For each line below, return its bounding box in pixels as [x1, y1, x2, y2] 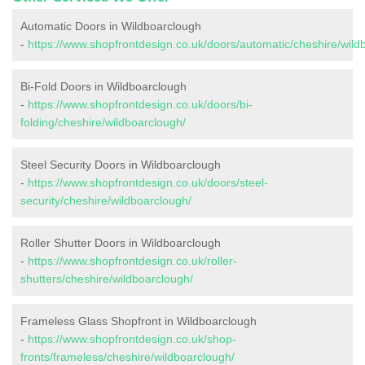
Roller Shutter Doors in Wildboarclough [20, 236, 221, 250]
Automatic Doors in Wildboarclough [20, 20, 201, 33]
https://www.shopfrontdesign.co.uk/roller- [28, 254, 237, 268]
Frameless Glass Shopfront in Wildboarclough [20, 314, 257, 328]
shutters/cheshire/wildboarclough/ [20, 272, 193, 286]
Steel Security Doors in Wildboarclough [20, 158, 221, 172]
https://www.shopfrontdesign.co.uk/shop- [28, 332, 236, 346]
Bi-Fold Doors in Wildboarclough [20, 80, 187, 94]
